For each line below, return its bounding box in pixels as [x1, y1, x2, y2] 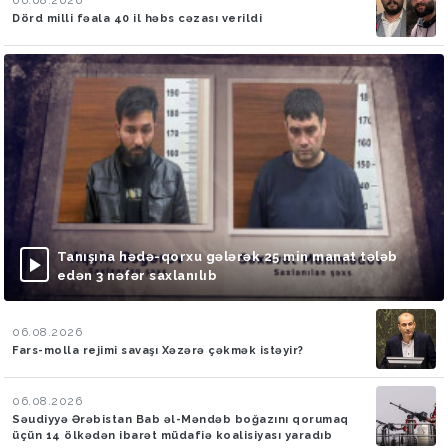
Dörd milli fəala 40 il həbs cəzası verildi [12, 11, 262, 25]
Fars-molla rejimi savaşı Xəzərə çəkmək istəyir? [12, 344, 304, 358]
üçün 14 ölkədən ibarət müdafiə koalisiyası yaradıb [12, 429, 332, 443]
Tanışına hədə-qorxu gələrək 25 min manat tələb [56, 249, 398, 265]
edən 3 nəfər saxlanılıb [56, 268, 217, 284]
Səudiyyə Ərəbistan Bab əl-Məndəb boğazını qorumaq [12, 413, 349, 427]
